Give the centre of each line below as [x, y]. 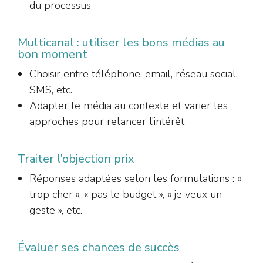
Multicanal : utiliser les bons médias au [121, 42]
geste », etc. [56, 210]
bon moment [53, 54]
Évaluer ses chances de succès [99, 247]
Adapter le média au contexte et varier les [129, 105]
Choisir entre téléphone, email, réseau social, [134, 74]
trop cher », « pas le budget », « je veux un [126, 194]
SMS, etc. [51, 90]
